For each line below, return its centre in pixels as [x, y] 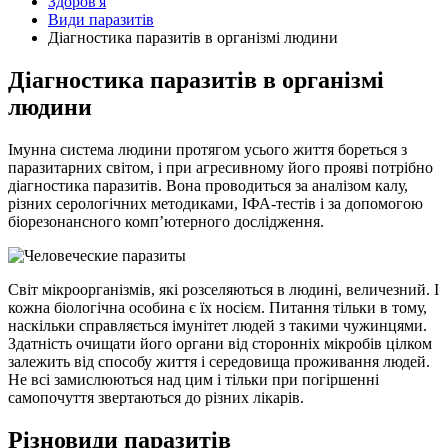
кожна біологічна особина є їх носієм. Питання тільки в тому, [217, 307]
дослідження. [279, 221]
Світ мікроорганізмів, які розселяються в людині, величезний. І [223, 289]
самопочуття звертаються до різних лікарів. [156, 397]
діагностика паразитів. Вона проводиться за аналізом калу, [208, 185]
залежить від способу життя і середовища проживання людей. [219, 361]
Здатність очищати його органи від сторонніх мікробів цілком [220, 343]
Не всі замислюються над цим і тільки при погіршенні [193, 379]
